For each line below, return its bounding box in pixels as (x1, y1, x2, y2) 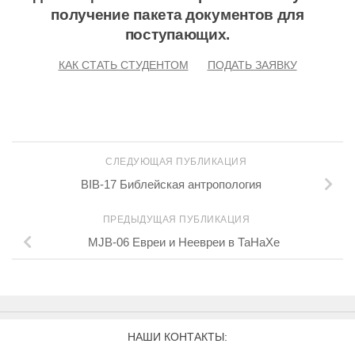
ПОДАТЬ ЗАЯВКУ (207, 59, 297, 72)
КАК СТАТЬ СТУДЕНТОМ (58, 59, 189, 72)
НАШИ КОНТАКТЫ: (128, 330, 227, 344)
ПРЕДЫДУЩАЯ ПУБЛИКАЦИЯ (102, 214, 253, 226)
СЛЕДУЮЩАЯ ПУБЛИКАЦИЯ (105, 156, 250, 168)
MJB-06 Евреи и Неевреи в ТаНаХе (88, 235, 280, 250)
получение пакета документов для (51, 6, 304, 24)
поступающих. (124, 26, 231, 44)
